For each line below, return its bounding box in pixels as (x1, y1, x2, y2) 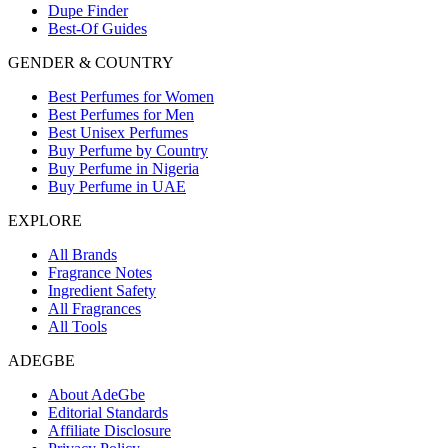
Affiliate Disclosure (48, 422, 171, 440)
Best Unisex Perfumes (48, 124, 188, 142)
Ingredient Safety (48, 282, 156, 300)
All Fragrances (48, 300, 141, 318)
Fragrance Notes (48, 264, 152, 282)
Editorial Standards (48, 404, 168, 422)
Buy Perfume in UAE (48, 178, 186, 196)
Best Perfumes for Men (48, 106, 194, 124)
